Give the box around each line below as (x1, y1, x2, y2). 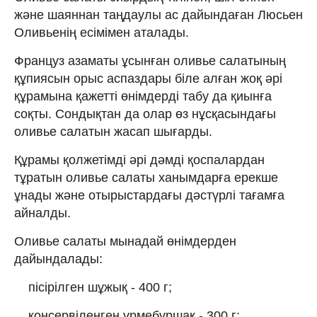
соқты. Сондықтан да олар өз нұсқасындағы (14, 106, 276, 121)
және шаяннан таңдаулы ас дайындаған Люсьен (14, 7, 303, 22)
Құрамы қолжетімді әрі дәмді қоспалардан (14, 152, 265, 167)
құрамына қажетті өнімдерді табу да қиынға (14, 88, 272, 103)
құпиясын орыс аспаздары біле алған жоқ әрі (14, 71, 282, 86)
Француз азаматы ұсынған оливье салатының (14, 53, 286, 68)
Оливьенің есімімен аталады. (14, 25, 189, 40)
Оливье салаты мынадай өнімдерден (14, 234, 236, 248)
